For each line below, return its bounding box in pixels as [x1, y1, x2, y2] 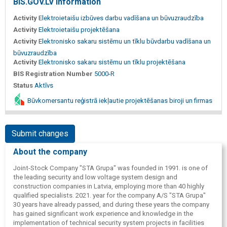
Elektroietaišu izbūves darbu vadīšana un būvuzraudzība [39, 14, 204, 22]
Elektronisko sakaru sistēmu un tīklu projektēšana [39, 58, 185, 66]
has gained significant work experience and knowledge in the [13, 210, 193, 218]
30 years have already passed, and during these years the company [13, 201, 209, 209]
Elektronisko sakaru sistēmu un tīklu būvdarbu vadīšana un [39, 37, 211, 46]
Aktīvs [34, 82, 53, 90]
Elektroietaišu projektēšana [39, 26, 120, 34]
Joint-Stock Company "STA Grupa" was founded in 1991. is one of [13, 164, 208, 172]
